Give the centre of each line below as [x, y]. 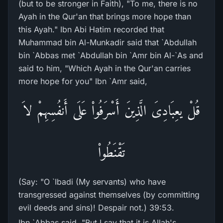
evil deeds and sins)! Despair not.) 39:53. [96, 208]
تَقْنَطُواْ [111, 152]
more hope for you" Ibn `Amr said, [83, 81]
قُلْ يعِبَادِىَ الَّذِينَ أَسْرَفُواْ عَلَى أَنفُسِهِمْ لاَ [111, 110]
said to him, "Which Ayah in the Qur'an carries [105, 68]
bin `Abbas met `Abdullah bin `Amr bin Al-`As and [111, 55]
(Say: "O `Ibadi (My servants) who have [92, 182]
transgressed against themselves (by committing [109, 195]
